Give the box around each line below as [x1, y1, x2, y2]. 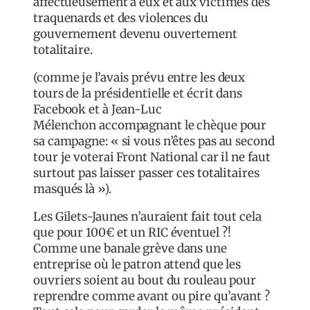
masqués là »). [33, 181, 111, 197]
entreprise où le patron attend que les [33, 257, 241, 273]
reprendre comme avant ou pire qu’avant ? [33, 289, 270, 304]
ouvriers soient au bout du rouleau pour [33, 273, 257, 289]
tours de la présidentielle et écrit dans [33, 86, 242, 102]
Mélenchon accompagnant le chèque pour [33, 118, 267, 134]
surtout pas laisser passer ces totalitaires [33, 165, 259, 181]
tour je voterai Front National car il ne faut [33, 149, 271, 165]
